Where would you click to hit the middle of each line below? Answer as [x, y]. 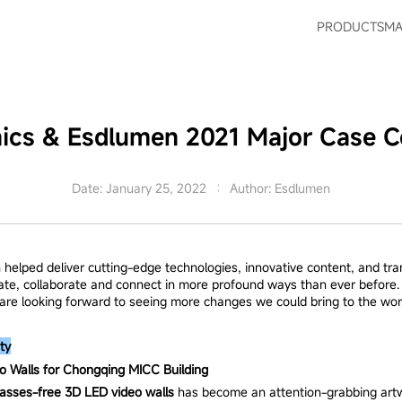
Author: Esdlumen [280, 188]
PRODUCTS [351, 27]
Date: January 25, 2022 [139, 188]
